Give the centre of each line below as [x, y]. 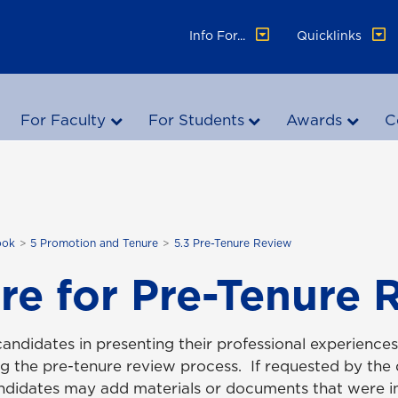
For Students [196, 120]
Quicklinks [331, 36]
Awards [314, 120]
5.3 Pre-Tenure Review [232, 243]
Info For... [219, 36]
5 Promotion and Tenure [95, 243]
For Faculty [64, 120]
